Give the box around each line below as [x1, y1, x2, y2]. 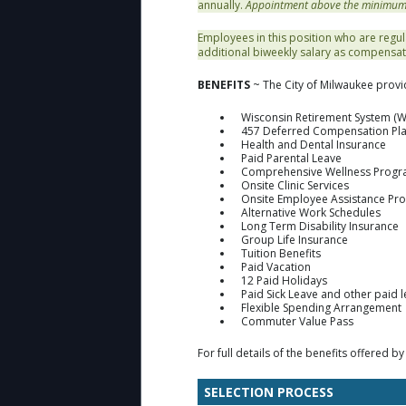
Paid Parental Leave [241, 150, 342, 166]
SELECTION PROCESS [204, 382, 333, 401]
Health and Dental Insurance [241, 136, 386, 152]
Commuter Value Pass [241, 313, 353, 329]
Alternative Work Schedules [241, 204, 381, 220]
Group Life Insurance [241, 231, 348, 247]
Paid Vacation [241, 258, 311, 275]
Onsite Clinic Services [241, 177, 349, 193]
